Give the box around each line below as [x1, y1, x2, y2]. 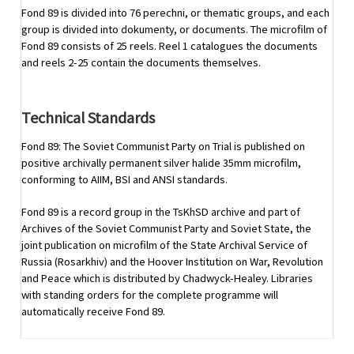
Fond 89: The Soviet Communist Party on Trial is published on [21, 138, 305, 154]
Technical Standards [21, 106, 155, 127]
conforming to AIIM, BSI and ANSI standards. [21, 171, 228, 187]
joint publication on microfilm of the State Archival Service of [21, 236, 307, 252]
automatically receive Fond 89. [21, 303, 165, 318]
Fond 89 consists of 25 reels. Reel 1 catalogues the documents [21, 38, 318, 54]
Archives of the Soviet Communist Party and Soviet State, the [21, 220, 311, 235]
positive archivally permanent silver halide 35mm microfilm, [21, 155, 301, 171]
